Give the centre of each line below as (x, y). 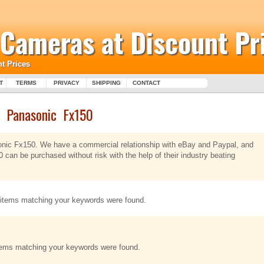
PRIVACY (66, 83)
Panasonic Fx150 (49, 114)
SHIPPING (106, 83)
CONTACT (146, 83)
